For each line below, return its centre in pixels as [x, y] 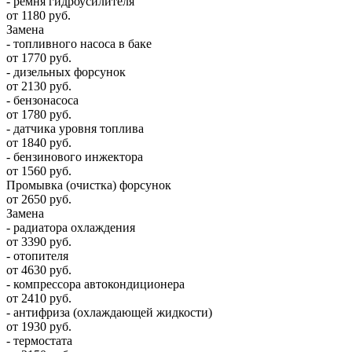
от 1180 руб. [38, 16]
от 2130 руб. [39, 86]
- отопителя [37, 256]
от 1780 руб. [39, 115]
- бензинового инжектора [75, 157]
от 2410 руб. [39, 299]
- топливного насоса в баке [79, 44]
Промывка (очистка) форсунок [89, 185]
